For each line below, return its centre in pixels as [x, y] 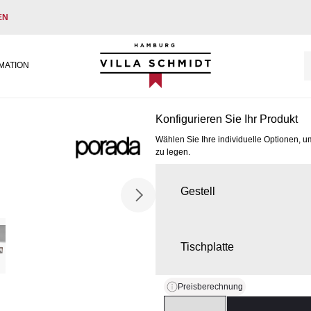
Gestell [198, 191]
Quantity [184, 303]
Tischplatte [207, 247]
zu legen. [173, 152]
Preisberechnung [210, 287]
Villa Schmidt [132, 50]
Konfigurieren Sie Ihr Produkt [227, 119]
